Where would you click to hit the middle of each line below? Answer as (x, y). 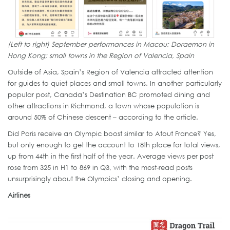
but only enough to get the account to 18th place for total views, (114, 145)
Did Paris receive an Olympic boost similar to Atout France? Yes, (112, 133)
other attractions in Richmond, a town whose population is (103, 106)
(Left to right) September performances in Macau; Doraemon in (111, 44)
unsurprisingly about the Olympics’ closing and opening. (100, 178)
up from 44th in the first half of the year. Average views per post (111, 156)
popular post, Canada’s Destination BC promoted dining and (109, 94)
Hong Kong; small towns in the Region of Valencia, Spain (101, 55)
